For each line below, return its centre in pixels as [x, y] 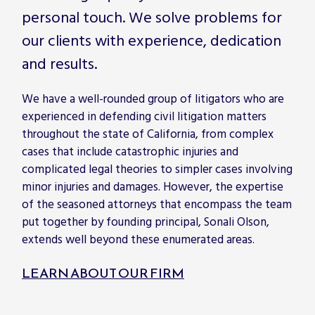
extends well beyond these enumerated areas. [138, 240]
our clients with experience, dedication [152, 42]
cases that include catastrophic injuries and [130, 153]
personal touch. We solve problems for [152, 19]
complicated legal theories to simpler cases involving [157, 170]
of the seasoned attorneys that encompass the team [157, 205]
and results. [59, 65]
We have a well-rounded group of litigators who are [153, 100]
